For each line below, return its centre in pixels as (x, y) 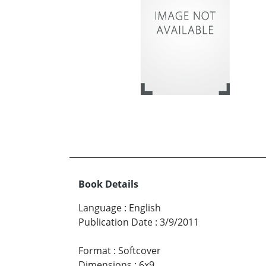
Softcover (140, 250)
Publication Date (115, 222)
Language (100, 208)
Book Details (108, 184)
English (145, 208)
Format (95, 250)
